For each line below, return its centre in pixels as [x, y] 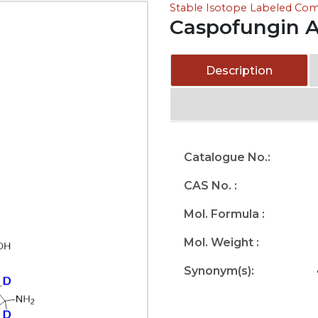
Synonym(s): [219, 271]
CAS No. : [210, 186]
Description [240, 71]
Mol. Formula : [224, 214]
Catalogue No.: [227, 157]
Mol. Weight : [221, 242]
